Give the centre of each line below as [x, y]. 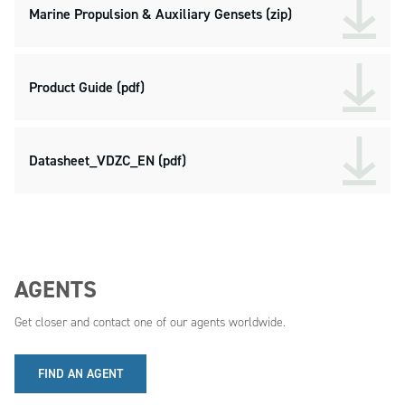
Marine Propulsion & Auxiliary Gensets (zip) [160, 14]
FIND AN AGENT [80, 374]
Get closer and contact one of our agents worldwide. [150, 322]
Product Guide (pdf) [87, 87]
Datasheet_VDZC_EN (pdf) [108, 160]
